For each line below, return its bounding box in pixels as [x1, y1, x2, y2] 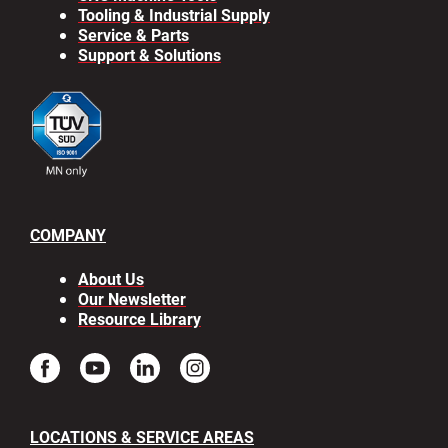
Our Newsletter [78, 288, 186, 310]
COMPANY [30, 224, 106, 246]
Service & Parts [78, 23, 189, 45]
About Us [78, 268, 144, 290]
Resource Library [78, 308, 201, 330]
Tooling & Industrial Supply [78, 3, 270, 25]
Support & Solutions [78, 43, 221, 65]
